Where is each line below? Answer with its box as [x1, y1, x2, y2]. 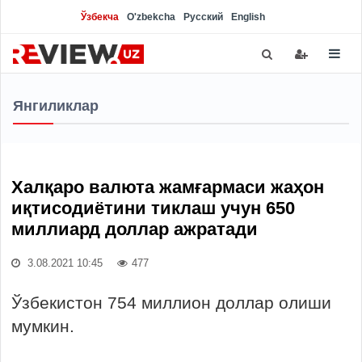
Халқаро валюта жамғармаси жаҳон [11, 177, 324, 197]
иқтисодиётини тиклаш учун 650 [11, 198, 295, 218]
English [231, 11, 265, 23]
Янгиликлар [13, 98, 99, 114]
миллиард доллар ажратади [11, 219, 258, 239]
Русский [183, 11, 223, 23]
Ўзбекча [81, 11, 119, 23]
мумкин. [11, 317, 74, 335]
